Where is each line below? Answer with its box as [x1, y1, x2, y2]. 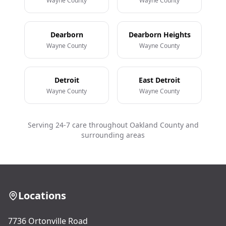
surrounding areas [81, 130, 145, 140]
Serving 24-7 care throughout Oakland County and [27, 120, 199, 130]
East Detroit [139, 75, 180, 85]
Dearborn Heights [128, 30, 191, 39]
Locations [18, 189, 66, 202]
